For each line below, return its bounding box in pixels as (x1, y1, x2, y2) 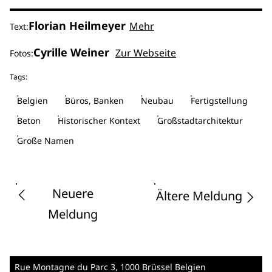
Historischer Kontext (58, 115, 140, 126)
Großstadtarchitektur (157, 115, 243, 126)
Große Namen (17, 135, 74, 146)
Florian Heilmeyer (29, 18, 126, 33)
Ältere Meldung (156, 187, 242, 204)
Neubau (141, 95, 174, 106)
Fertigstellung (191, 95, 248, 106)
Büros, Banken (65, 95, 124, 106)
